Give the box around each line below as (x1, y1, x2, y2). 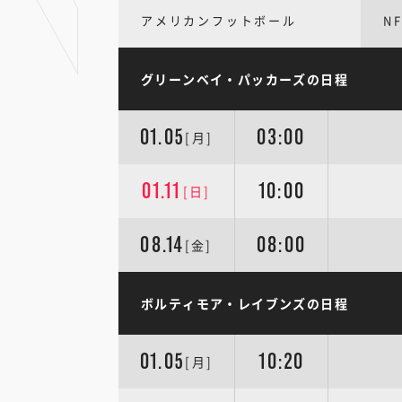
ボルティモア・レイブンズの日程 (141, 294, 348, 312)
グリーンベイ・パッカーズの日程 (141, 70, 348, 88)
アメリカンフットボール (141, 12, 297, 29)
